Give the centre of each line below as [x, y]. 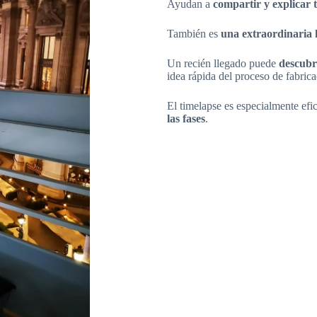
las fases [186, 119]
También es [194, 34]
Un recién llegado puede [223, 64]
